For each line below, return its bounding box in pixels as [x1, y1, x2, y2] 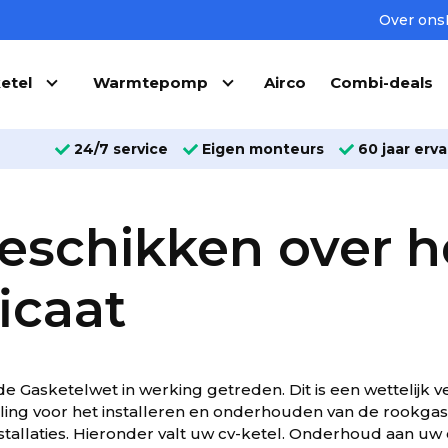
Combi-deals [330, 72, 434, 92]
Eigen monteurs [202, 139, 325, 158]
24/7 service [74, 139, 169, 158]
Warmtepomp [93, 72, 209, 92]
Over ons [379, 10, 445, 29]
